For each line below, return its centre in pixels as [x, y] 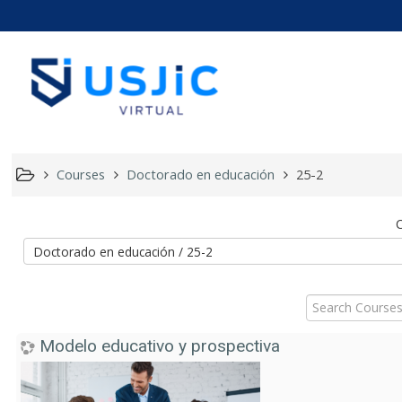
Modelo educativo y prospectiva [160, 345]
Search [325, 290]
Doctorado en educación [201, 174]
